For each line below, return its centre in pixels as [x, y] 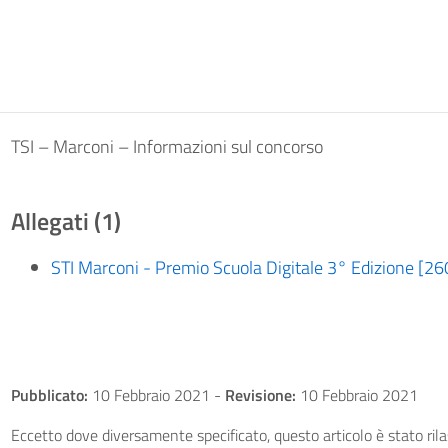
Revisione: [260, 395]
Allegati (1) [65, 221]
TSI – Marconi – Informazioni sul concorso [166, 146]
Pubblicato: [49, 395]
